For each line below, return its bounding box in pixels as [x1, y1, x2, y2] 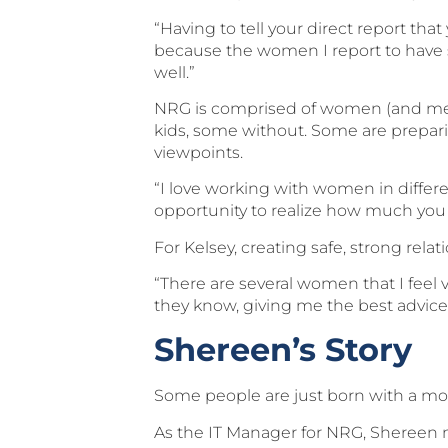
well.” [154, 62, 196, 82]
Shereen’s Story [154, 330, 413, 370]
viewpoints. [154, 142, 244, 162]
